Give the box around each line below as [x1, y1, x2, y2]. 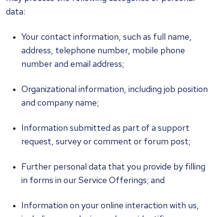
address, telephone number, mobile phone [21, 45, 185, 56]
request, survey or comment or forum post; [21, 136, 190, 147]
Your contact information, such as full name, [21, 31, 192, 42]
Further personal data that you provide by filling [21, 161, 205, 172]
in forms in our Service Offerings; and [21, 174, 165, 186]
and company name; [21, 97, 99, 108]
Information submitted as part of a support [21, 122, 189, 133]
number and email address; [21, 58, 124, 69]
